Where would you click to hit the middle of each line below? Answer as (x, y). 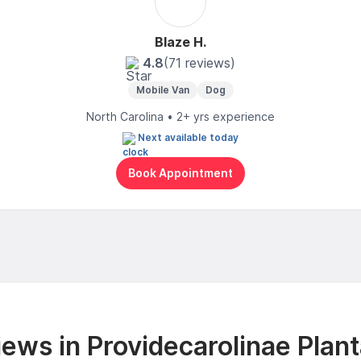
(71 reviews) (199, 62)
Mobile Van (162, 89)
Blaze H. (180, 41)
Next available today (188, 137)
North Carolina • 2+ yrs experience (180, 116)
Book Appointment (180, 173)
